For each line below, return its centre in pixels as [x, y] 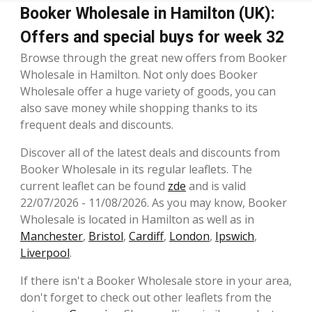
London [189, 236]
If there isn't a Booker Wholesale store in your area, [156, 280]
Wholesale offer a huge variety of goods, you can [148, 91]
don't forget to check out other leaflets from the [146, 297]
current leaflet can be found [94, 186]
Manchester [52, 236]
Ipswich [235, 236]
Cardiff [146, 236]
